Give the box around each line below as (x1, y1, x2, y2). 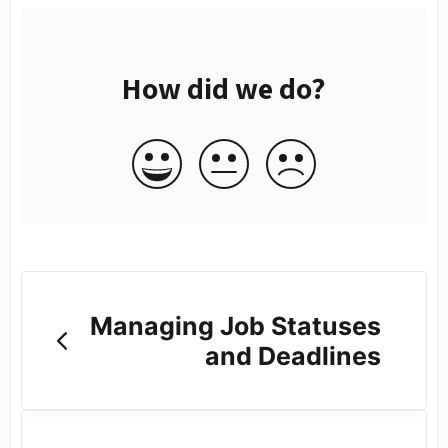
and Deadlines (204, 340, 381, 371)
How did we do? (122, 68, 326, 109)
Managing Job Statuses (89, 310, 381, 341)
